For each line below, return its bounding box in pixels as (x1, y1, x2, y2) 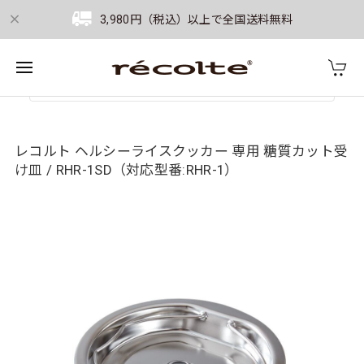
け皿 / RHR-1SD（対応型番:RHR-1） (15, 162, 239, 178)
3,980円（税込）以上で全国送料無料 (99, 13, 293, 26)
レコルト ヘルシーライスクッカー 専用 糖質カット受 (15, 143, 349, 159)
